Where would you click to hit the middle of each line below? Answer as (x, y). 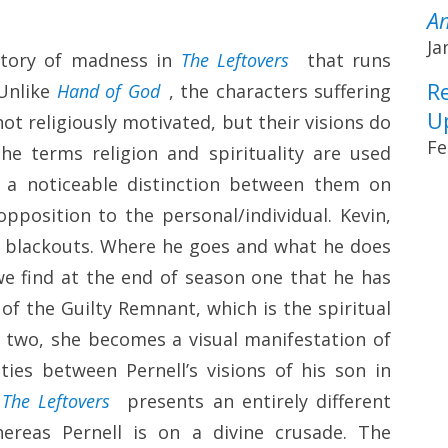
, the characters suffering (279, 91)
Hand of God (108, 91)
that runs (345, 60)
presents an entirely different (255, 401)
